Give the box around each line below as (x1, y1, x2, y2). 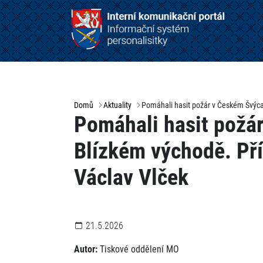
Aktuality (103, 100, 131, 110)
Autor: (74, 244, 97, 255)
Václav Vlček (74, 164, 188, 191)
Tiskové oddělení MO (97, 244, 179, 255)
